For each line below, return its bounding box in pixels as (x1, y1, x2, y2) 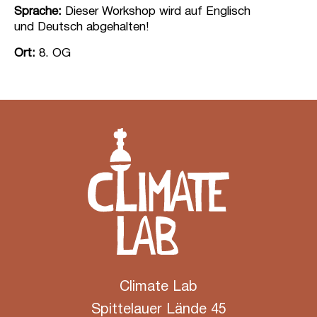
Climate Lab (120, 280, 197, 294)
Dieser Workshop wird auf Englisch (62, 6, 250, 18)
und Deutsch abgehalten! (14, 22, 149, 33)
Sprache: (14, 6, 62, 18)
